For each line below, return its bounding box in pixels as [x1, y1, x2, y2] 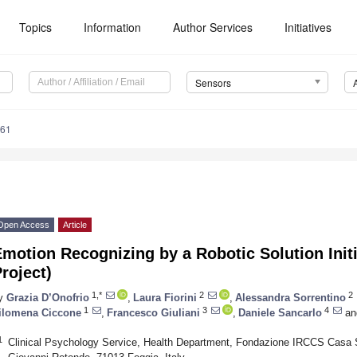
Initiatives [284, 19, 332, 35]
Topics [19, 19, 53, 35]
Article [63, 220, 87, 230]
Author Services [173, 19, 253, 35]
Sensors [194, 76, 231, 90]
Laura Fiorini [133, 291, 197, 304]
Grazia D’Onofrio [6, 291, 89, 304]
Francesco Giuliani [107, 306, 200, 319]
